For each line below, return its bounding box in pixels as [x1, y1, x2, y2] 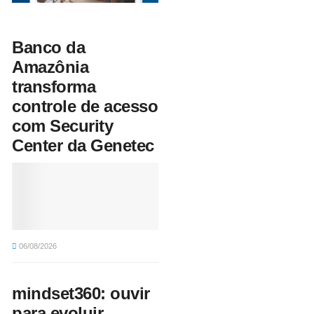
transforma [12, 77, 96, 97]
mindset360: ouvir [12, 284, 150, 303]
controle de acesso [12, 97, 158, 116]
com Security [12, 116, 114, 136]
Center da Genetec [12, 136, 154, 156]
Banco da [12, 38, 86, 57]
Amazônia [12, 57, 89, 77]
